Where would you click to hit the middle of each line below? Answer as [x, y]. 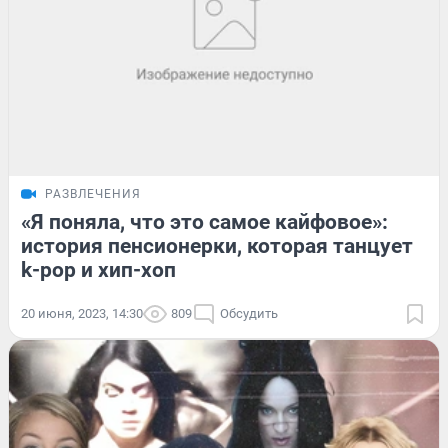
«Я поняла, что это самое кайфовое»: [204, 222]
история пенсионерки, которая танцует [217, 246]
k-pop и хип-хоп [98, 270]
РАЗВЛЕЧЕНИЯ [93, 194]
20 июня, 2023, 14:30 [82, 314]
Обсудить [249, 314]
